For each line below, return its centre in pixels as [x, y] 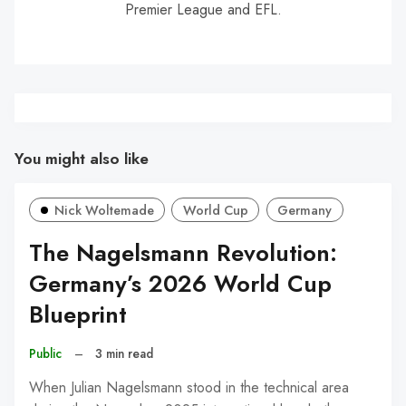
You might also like [82, 159]
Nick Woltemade [104, 210]
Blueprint [78, 314]
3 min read [125, 353]
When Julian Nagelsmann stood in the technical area [189, 387]
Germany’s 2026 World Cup [180, 284]
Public [45, 353]
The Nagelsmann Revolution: [183, 253]
